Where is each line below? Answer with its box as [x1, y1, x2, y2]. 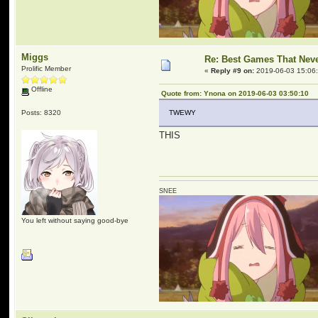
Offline [29, 85, 53, 93]
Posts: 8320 [21, 108, 62, 116]
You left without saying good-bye [21, 216, 129, 224]
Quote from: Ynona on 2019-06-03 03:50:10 [161, 89, 309, 98]
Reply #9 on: [211, 67, 255, 75]
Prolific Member [21, 65, 72, 72]
